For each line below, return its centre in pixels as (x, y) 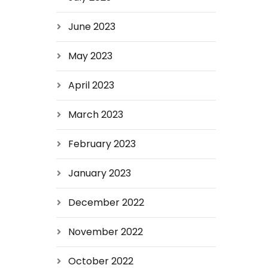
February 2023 (102, 144)
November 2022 (105, 232)
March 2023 (95, 115)
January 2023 (99, 173)
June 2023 (92, 27)
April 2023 (91, 85)
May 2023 (90, 56)
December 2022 (106, 202)
